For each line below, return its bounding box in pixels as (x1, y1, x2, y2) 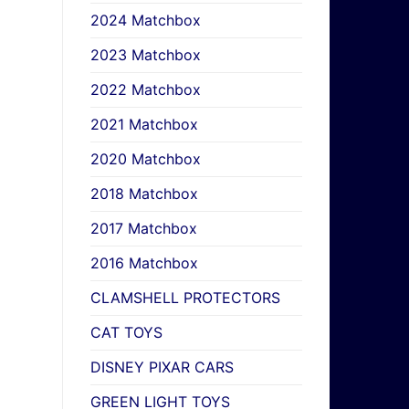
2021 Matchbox (89, 115, 198, 134)
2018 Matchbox (89, 184, 198, 204)
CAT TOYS (89, 323, 163, 342)
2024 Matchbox (89, 11, 201, 30)
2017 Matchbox (89, 219, 197, 238)
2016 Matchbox (89, 254, 198, 273)
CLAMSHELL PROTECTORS (89, 288, 280, 308)
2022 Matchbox (89, 80, 201, 100)
